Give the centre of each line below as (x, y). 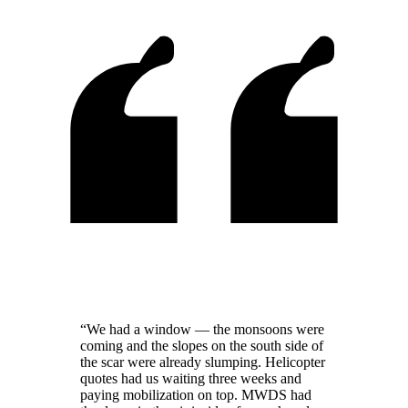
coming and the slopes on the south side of (202, 345)
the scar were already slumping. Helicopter (203, 362)
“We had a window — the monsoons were (202, 329)
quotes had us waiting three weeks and (191, 378)
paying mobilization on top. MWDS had (196, 394)
